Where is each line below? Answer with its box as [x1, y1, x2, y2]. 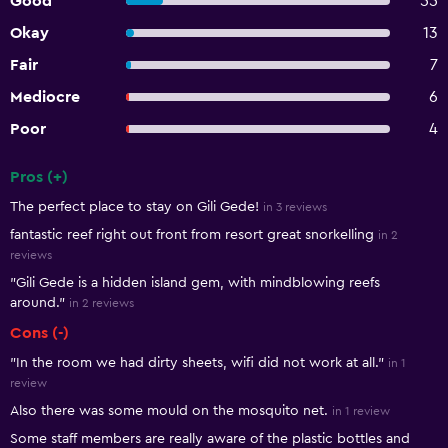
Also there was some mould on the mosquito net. [10, 404, 328, 418]
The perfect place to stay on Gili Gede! [10, 200, 259, 214]
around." [10, 296, 65, 310]
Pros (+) [10, 169, 68, 185]
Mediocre [10, 89, 80, 105]
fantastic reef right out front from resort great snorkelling [10, 228, 374, 242]
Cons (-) [10, 325, 69, 341]
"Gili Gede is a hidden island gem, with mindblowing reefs [10, 276, 380, 290]
